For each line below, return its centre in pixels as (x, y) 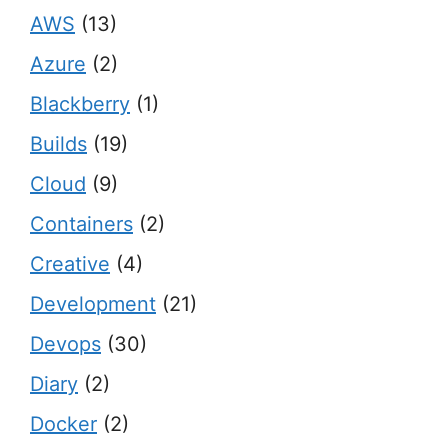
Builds (58, 143)
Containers (81, 223)
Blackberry (80, 103)
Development (93, 303)
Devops (65, 343)
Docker (63, 423)
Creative (70, 263)
